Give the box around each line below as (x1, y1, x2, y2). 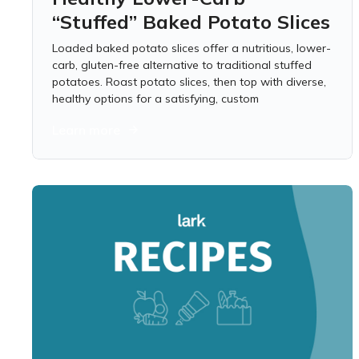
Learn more (52, 122, 120, 138)
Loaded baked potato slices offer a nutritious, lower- (52, 41, 331, 55)
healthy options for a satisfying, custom (52, 91, 259, 106)
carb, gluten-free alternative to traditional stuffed (52, 58, 312, 72)
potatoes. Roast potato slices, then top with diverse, (52, 75, 326, 89)
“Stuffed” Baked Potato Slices (52, 10, 330, 34)
